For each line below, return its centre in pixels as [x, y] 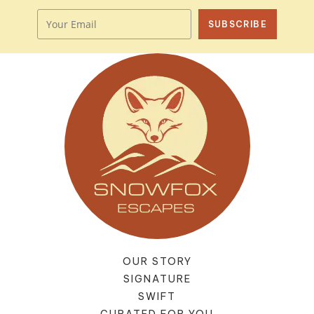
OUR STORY [157, 262]
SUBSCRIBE [238, 24]
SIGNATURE [157, 279]
